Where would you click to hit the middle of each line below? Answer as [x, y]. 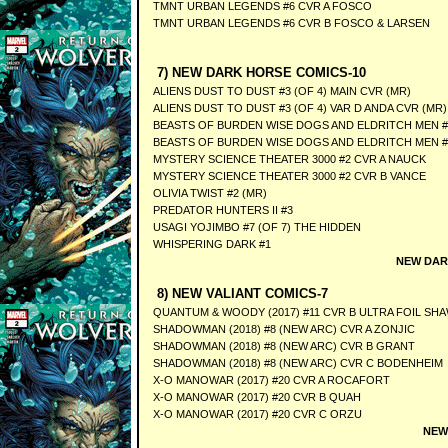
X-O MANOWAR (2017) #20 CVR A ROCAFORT [271, 380]
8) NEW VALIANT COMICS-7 [240, 293]
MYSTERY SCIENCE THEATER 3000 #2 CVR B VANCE [289, 176]
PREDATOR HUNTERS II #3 [222, 210]
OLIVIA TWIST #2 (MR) [209, 193]
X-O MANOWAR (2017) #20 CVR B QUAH [256, 397]
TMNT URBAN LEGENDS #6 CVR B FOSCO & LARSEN [291, 23]
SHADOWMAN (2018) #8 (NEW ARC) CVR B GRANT [283, 346]
